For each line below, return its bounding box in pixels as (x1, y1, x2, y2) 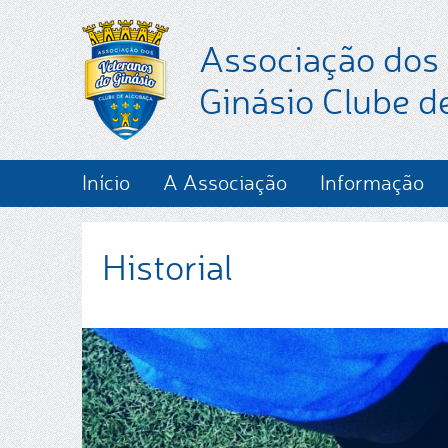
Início (82, 169, 130, 195)
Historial (102, 245, 233, 289)
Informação (320, 169, 424, 195)
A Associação (163, 169, 287, 195)
